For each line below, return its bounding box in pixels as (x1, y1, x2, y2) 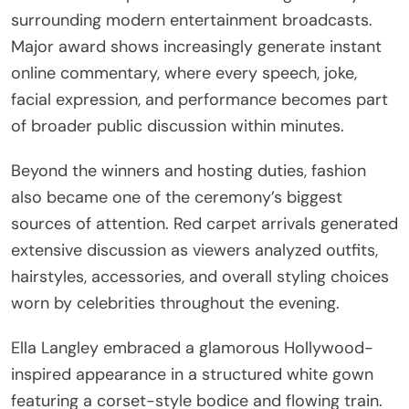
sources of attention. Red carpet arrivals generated (11, 212, 398, 235)
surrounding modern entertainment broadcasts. (11, 8, 372, 31)
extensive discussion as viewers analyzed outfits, (11, 238, 378, 261)
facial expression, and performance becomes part (11, 88, 388, 110)
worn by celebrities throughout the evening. (11, 291, 340, 314)
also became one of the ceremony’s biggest (11, 185, 342, 208)
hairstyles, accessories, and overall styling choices (11, 265, 389, 288)
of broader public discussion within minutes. (11, 114, 344, 137)
